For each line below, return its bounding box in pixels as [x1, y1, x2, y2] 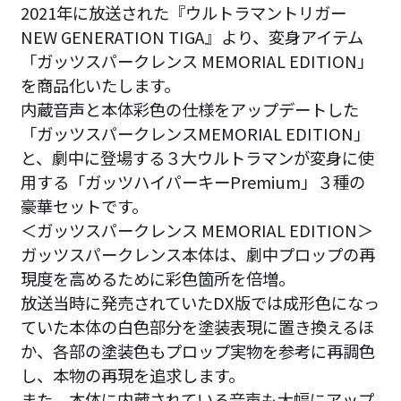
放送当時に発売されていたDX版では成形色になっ [20, 290, 380, 314]
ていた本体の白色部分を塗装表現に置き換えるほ [20, 314, 374, 338]
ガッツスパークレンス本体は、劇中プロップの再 [20, 242, 375, 266]
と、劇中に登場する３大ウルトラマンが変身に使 [20, 145, 374, 169]
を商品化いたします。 [20, 73, 180, 97]
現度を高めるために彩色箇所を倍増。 [20, 266, 294, 290]
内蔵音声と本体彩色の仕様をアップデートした [20, 97, 359, 121]
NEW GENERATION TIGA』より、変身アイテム [20, 24, 363, 48]
